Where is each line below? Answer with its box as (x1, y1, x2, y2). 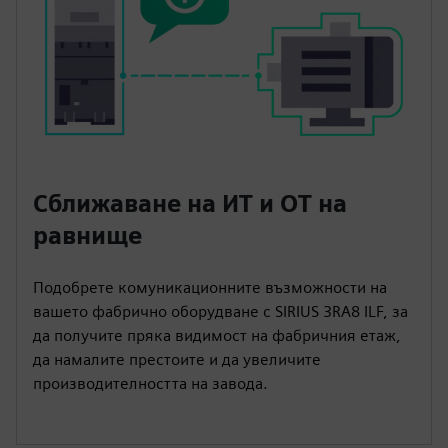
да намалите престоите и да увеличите (33, 349, 321, 369)
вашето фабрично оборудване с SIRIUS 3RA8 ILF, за (33, 301, 408, 321)
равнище (33, 220, 142, 250)
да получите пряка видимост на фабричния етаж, (33, 325, 401, 345)
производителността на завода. (33, 373, 268, 393)
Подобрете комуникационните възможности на (33, 277, 387, 297)
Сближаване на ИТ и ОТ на (33, 188, 347, 218)
